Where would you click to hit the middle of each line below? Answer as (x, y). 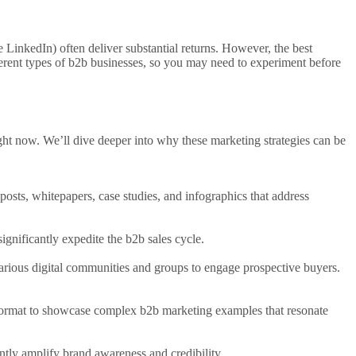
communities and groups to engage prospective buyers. (201, 268)
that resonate (295, 311)
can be (328, 141)
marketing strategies (260, 141)
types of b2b (56, 63)
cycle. (188, 239)
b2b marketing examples (201, 311)
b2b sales (149, 239)
